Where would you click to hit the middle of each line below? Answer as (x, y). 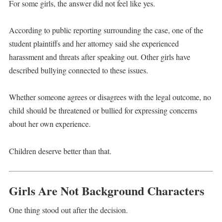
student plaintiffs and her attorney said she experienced (94, 44)
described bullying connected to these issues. (78, 70)
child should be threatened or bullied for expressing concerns (103, 111)
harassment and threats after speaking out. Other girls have (99, 57)
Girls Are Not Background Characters (106, 190)
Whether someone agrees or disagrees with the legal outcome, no (110, 97)
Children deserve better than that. (60, 151)
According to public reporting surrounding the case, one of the (106, 30)
